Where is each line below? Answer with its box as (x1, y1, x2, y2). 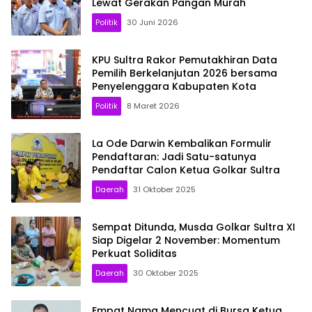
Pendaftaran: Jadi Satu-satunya (92, 149, 256, 164)
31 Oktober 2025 (133, 183, 196, 195)
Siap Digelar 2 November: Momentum (92, 233, 280, 247)
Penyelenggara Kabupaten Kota (92, 79, 256, 93)
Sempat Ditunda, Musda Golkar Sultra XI (92, 219, 295, 234)
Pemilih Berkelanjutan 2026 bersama (92, 65, 277, 80)
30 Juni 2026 (127, 16, 178, 28)
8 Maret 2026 (127, 100, 180, 111)
